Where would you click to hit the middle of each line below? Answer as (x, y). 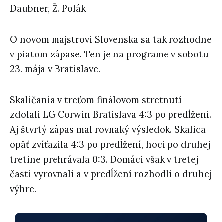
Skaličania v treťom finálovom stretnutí (96, 100)
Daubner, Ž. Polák (48, 9)
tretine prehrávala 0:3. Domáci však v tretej (104, 160)
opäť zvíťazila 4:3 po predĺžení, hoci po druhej (110, 145)
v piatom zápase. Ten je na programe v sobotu (109, 55)
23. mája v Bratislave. (55, 69)
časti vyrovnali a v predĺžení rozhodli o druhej (111, 174)
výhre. (23, 189)
